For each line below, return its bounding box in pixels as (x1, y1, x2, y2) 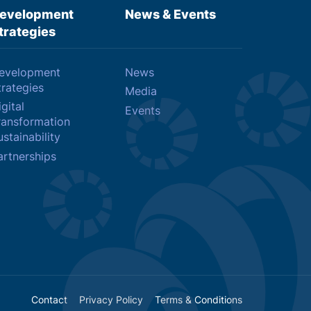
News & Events (125, 7, 216, 22)
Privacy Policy (79, 293, 144, 305)
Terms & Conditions (155, 293, 242, 305)
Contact (31, 293, 68, 305)
